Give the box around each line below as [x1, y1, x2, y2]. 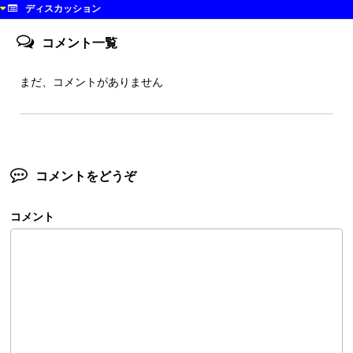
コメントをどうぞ [35, 169, 136, 183]
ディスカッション [25, 2, 102, 14]
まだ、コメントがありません [20, 75, 163, 88]
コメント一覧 [42, 35, 117, 50]
